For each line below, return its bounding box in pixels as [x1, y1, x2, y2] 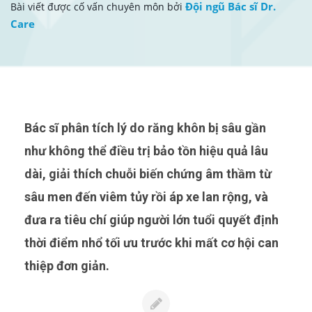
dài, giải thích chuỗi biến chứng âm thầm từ [24, 166, 272, 181]
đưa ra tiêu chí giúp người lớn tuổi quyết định [24, 212, 279, 227]
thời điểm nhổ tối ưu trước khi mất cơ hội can [24, 235, 279, 250]
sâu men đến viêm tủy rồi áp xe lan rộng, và [24, 189, 268, 204]
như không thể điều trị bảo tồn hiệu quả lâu [24, 143, 268, 158]
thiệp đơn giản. [24, 258, 109, 273]
